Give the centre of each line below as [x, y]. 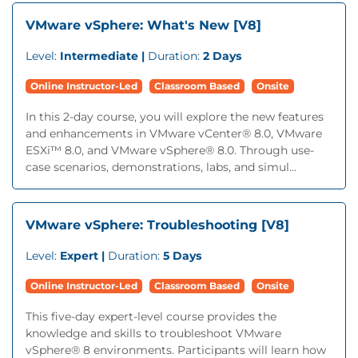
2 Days [222, 56]
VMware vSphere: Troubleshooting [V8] [157, 225]
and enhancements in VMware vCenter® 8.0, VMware [174, 133]
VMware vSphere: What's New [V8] [143, 25]
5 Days [182, 256]
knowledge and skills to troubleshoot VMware [153, 333]
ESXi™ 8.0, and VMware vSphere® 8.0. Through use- [170, 150]
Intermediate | [104, 56]
